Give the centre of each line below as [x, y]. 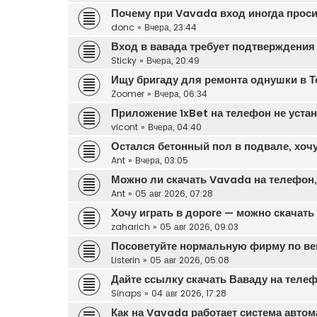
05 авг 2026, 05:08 [190, 260]
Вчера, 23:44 [171, 27]
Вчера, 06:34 [181, 93]
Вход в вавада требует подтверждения [213, 46]
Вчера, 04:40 [175, 127]
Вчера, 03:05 [162, 160]
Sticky [124, 60]
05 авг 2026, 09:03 [199, 226]
